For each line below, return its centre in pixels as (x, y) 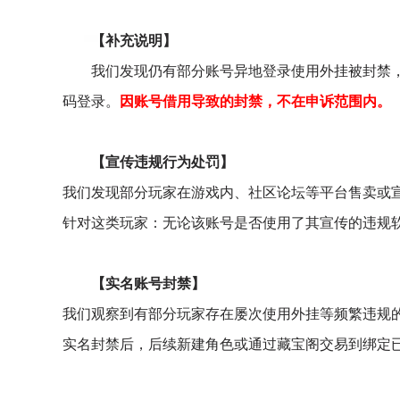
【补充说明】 (134, 40)
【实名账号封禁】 (148, 283)
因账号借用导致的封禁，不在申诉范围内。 (255, 101)
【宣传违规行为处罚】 (162, 162)
